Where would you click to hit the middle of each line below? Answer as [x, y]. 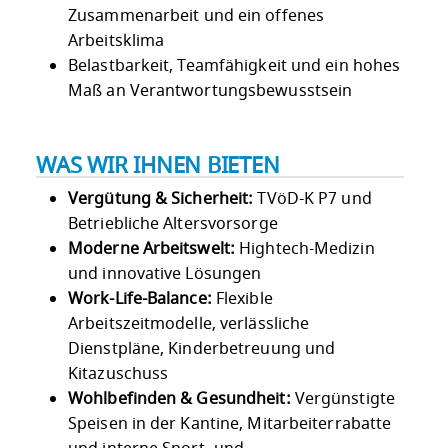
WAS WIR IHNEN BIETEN [158, 165]
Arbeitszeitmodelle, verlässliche [189, 324]
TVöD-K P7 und [312, 199]
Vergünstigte [342, 399]
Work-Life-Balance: [140, 299]
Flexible [242, 299]
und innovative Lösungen [165, 274]
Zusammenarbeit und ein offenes [196, 15]
